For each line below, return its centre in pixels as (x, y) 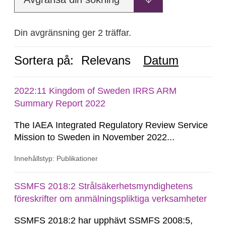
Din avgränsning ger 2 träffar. (73, 33)
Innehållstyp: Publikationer (56, 158)
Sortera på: (44, 60)
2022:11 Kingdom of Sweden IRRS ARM (95, 91)
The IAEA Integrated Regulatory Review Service (111, 125)
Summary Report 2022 (60, 103)
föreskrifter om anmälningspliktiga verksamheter (110, 199)
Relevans (106, 60)
